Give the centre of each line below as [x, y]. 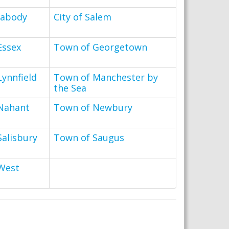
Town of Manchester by [106, 77]
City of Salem [83, 17]
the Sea [70, 88]
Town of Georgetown [100, 47]
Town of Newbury [93, 107]
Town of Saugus [89, 138]
